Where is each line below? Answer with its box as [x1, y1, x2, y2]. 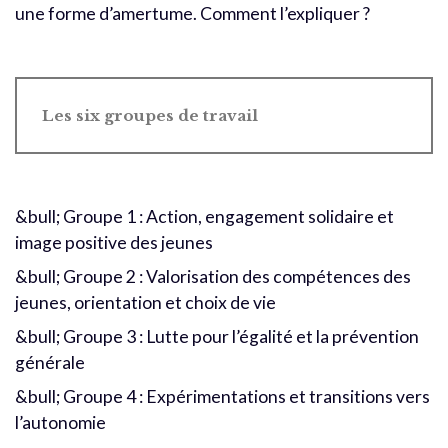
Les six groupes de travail [42, 106, 258, 126]
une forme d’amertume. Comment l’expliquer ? [15, 3, 370, 25]
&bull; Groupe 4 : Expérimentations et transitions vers [15, 386, 430, 408]
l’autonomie [15, 412, 106, 434]
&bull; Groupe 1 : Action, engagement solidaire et [15, 206, 394, 228]
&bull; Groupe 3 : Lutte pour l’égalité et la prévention [15, 326, 419, 348]
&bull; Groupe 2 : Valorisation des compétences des [15, 266, 411, 288]
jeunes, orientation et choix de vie [15, 292, 276, 314]
